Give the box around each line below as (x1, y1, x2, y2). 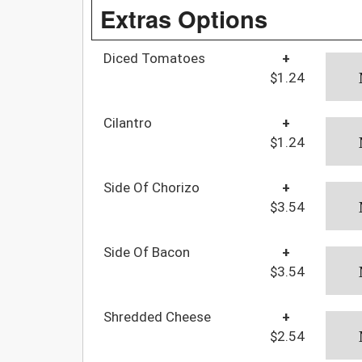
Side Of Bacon (103, 243, 190, 260)
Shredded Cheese (103, 308, 211, 325)
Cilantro (103, 114, 152, 131)
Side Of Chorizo (103, 179, 200, 196)
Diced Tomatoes (103, 49, 205, 66)
